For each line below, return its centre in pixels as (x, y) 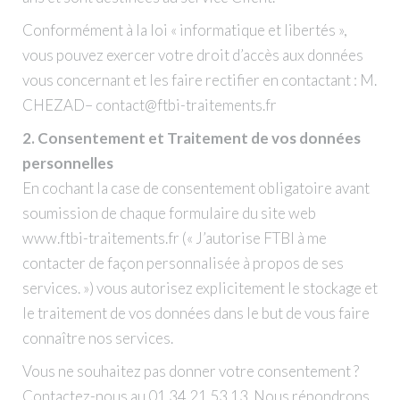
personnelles (67, 163)
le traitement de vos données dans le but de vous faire (196, 313)
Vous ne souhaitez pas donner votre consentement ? (190, 371)
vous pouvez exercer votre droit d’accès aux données (192, 55)
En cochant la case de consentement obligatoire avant (196, 188)
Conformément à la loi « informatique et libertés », (184, 30)
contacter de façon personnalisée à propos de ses (183, 263)
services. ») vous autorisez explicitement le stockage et (200, 288)
